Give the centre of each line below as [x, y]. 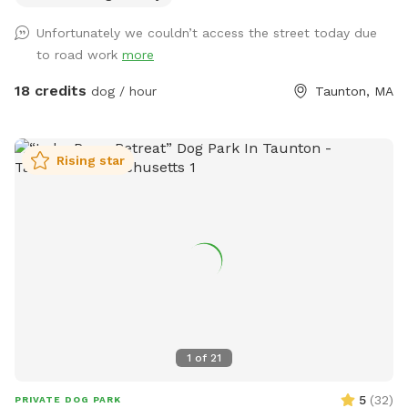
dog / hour [122, 92]
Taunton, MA [354, 92]
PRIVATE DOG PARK [68, 399]
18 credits [51, 91]
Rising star [91, 161]
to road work [79, 55]
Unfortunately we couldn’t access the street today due [207, 33]
